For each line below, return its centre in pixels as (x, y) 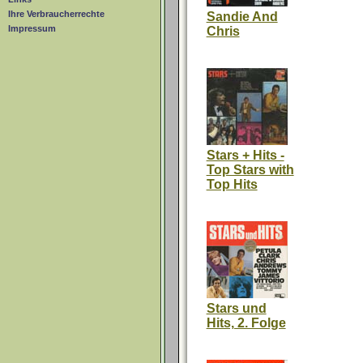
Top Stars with (250, 170)
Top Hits (232, 184)
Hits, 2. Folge (246, 323)
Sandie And (242, 17)
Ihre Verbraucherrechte (56, 14)
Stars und (236, 308)
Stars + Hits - (245, 155)
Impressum (32, 29)
